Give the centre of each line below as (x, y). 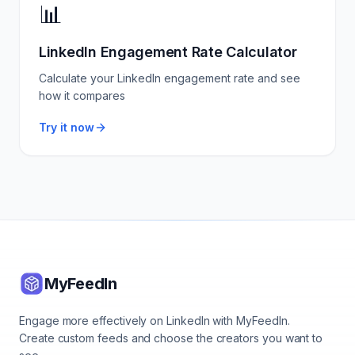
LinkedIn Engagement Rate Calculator (168, 52)
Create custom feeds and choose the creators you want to (171, 338)
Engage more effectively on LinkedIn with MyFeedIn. (155, 321)
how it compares (82, 95)
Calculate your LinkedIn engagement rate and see (170, 78)
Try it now (67, 127)
